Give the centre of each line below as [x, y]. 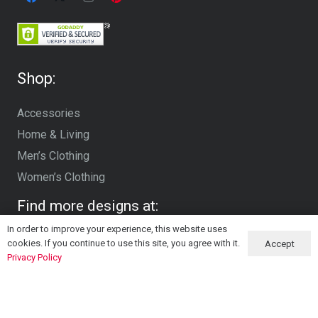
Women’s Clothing [61, 177]
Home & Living [53, 134]
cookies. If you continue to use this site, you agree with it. [124, 243]
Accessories [49, 113]
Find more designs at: [88, 205]
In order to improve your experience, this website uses [117, 229]
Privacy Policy [34, 257]
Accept [279, 243]
